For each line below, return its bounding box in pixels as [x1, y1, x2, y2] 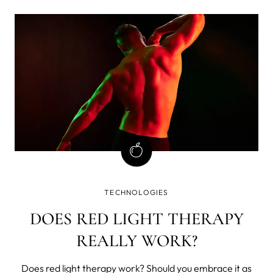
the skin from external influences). [63, 5, 210, 18]
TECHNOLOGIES [104, 187, 169, 197]
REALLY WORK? [76, 230, 197, 251]
